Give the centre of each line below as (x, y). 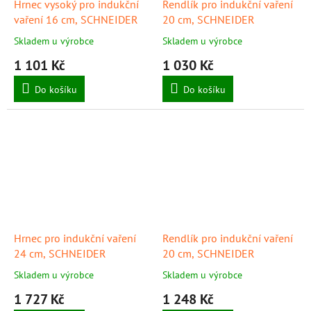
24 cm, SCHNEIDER (60, 254)
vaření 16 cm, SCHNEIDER (76, 19)
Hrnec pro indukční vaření (75, 238)
